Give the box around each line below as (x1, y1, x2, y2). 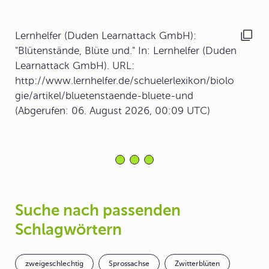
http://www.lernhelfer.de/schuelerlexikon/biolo (15, 75, 234, 86)
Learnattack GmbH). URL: (15, 60, 134, 71)
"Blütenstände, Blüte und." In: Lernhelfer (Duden (15, 45, 237, 56)
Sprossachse (109, 259, 150, 268)
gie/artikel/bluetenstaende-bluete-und (15, 90, 193, 101)
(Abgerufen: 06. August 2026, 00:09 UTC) (15, 105, 210, 116)
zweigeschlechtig (25, 259, 83, 268)
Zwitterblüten (175, 259, 220, 268)
